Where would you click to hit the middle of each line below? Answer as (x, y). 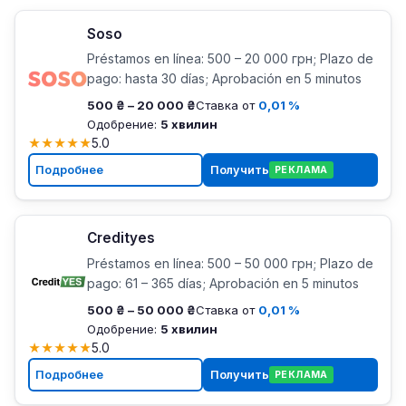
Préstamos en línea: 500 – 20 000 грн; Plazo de (230, 59)
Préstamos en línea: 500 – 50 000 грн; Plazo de (230, 264)
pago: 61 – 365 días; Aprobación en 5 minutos (222, 284)
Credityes (121, 238)
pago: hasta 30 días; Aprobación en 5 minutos (224, 79)
